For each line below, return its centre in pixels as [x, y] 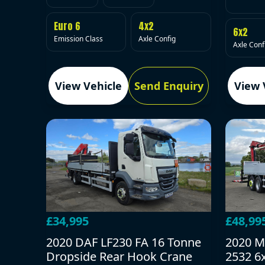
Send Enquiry [169, 85]
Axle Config [157, 39]
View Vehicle [88, 85]
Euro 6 [67, 26]
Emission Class [78, 39]
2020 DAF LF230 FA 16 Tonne [124, 243]
